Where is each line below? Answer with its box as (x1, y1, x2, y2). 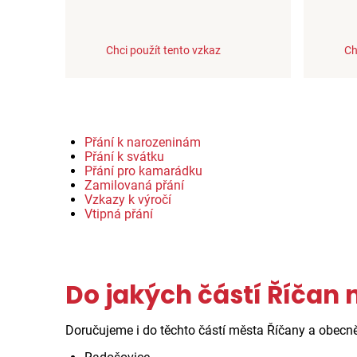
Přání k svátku (84, 148, 164, 164)
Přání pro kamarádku (84, 163, 202, 178)
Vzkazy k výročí (84, 191, 171, 207)
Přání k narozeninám (84, 134, 201, 150)
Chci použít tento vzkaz (106, 43, 221, 57)
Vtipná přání (84, 206, 153, 222)
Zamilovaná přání (84, 177, 184, 193)
